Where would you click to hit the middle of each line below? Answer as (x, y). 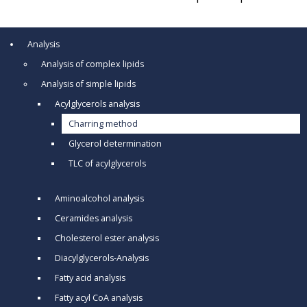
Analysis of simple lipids (88, 84)
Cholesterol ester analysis (107, 238)
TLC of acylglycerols (107, 163)
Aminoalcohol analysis (99, 198)
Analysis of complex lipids (93, 64)
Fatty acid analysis (90, 278)
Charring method (103, 123)
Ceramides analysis (94, 218)
